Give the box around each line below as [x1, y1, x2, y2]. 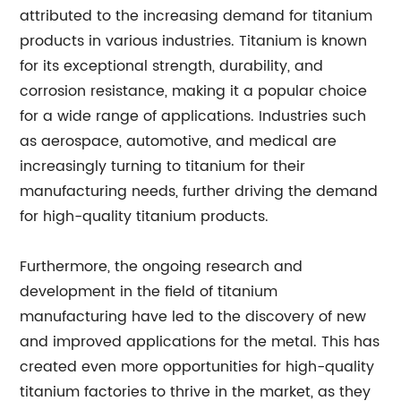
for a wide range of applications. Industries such [20, 104, 367, 128]
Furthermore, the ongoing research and [20, 254, 303, 278]
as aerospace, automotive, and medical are [20, 129, 337, 153]
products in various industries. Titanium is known [20, 29, 368, 53]
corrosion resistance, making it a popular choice [20, 79, 368, 103]
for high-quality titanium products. [20, 204, 269, 228]
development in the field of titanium [20, 279, 278, 303]
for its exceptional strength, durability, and [20, 54, 324, 78]
